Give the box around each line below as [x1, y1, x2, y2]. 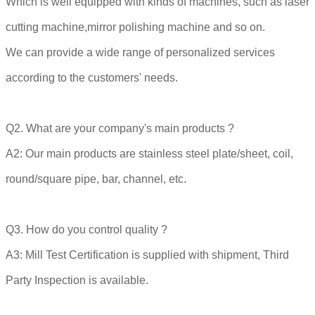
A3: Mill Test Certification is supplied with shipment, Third [6, 248, 289, 261]
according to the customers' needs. [6, 71, 178, 84]
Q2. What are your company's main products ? [6, 122, 234, 134]
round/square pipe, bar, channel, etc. [6, 172, 186, 185]
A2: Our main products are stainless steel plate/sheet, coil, [6, 147, 293, 160]
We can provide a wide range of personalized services [6, 46, 275, 58]
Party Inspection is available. [6, 274, 148, 286]
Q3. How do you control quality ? [6, 223, 167, 236]
